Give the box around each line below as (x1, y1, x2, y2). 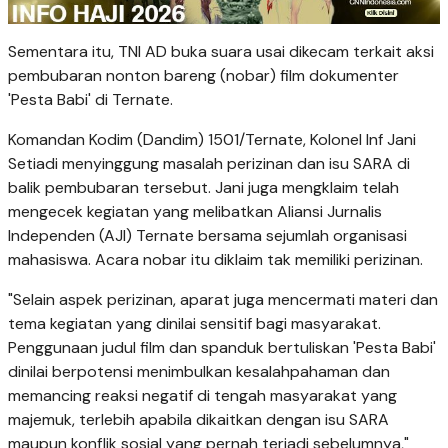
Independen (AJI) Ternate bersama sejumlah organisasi (8, 225, 407, 247)
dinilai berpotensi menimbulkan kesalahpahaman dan (8, 361, 390, 383)
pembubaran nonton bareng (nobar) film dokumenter (8, 65, 399, 87)
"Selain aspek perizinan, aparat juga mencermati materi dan (8, 289, 438, 311)
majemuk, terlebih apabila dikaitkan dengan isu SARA (8, 409, 389, 431)
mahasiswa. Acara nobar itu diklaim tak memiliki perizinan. (8, 249, 423, 271)
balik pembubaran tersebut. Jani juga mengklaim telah (8, 177, 399, 199)
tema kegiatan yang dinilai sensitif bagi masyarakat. (8, 313, 381, 335)
